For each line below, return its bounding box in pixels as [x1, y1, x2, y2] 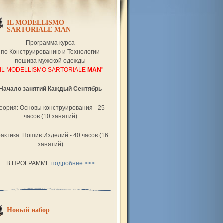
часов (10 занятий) [23, 113, 77, 120]
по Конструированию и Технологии [1, 48, 100, 55]
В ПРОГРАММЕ [6, 160, 51, 167]
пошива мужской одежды [15, 57, 86, 64]
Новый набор [7, 206, 50, 214]
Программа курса [26, 39, 75, 46]
